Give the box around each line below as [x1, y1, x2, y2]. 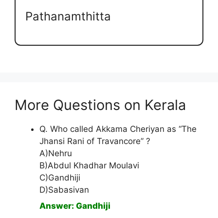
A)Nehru [39, 148, 72, 159]
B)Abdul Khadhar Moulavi [39, 161, 139, 171]
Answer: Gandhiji [39, 201, 110, 211]
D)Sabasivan [39, 185, 89, 195]
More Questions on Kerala [15, 96, 186, 114]
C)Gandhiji [39, 173, 80, 183]
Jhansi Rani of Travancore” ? [39, 136, 150, 146]
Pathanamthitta [25, 9, 111, 23]
